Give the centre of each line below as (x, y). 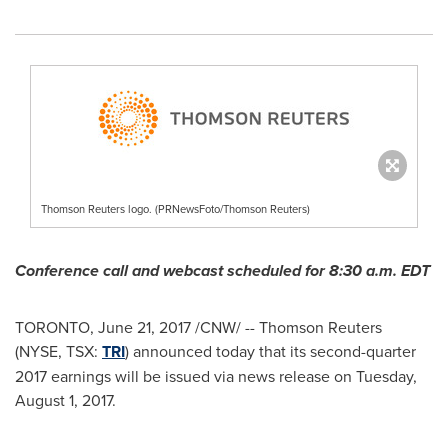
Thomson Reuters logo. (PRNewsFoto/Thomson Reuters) (175, 209)
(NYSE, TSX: (58, 351)
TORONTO (52, 327)
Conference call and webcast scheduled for (172, 270)
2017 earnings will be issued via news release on (185, 376)
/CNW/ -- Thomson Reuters (286, 327)
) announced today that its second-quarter (270, 351)
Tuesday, (386, 376)
